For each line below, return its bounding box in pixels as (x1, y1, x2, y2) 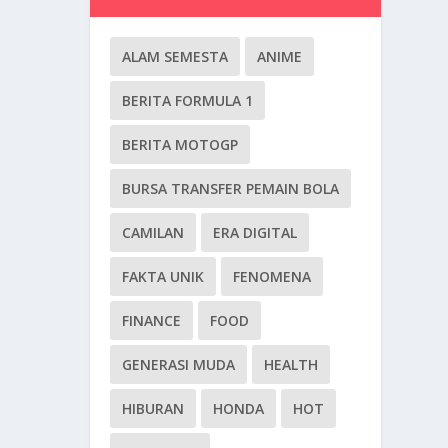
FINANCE (122, 311, 182, 331)
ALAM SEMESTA (122, 47, 229, 67)
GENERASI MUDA (122, 355, 236, 375)
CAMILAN (122, 223, 185, 243)
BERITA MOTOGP (122, 135, 239, 155)
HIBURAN (122, 399, 185, 419)
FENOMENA (233, 267, 312, 287)
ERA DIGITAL (213, 223, 298, 243)
